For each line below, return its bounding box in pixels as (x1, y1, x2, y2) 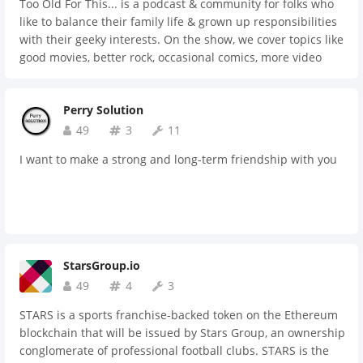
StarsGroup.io (63, 258, 140, 273)
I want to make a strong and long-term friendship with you (19, 152, 337, 167)
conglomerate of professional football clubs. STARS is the (19, 343, 329, 358)
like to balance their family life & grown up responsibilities (19, 14, 337, 29)
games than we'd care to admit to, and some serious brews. (19, 67, 343, 83)
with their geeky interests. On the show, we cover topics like (19, 32, 344, 47)
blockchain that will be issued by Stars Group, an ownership (19, 325, 345, 340)
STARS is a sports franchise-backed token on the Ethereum (19, 307, 338, 322)
